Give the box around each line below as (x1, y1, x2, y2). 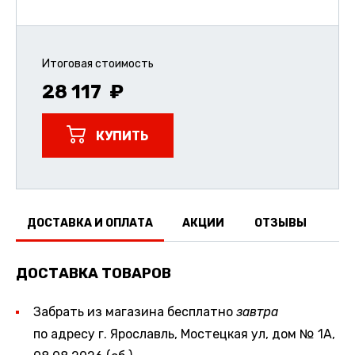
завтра (235, 303, 278, 319)
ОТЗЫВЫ (254, 216, 307, 231)
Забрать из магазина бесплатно (32, 303, 236, 319)
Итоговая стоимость (42, 57, 154, 71)
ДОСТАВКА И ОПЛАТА (27, 216, 153, 231)
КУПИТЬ (96, 128, 148, 144)
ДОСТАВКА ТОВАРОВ (16, 264, 171, 282)
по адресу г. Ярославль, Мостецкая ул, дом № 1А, (32, 326, 335, 342)
